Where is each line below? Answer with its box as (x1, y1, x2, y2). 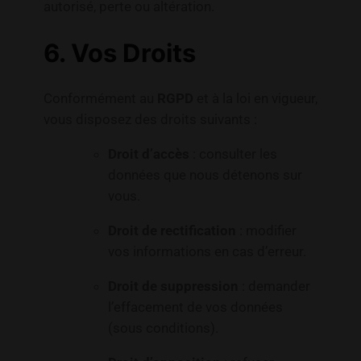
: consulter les (189, 146, 277, 163)
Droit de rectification (107, 222, 236, 239)
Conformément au (43, 90, 157, 107)
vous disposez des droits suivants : (43, 111, 257, 128)
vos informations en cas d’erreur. (107, 243, 306, 259)
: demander (238, 277, 310, 294)
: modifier (235, 222, 297, 239)
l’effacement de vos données (107, 298, 283, 315)
